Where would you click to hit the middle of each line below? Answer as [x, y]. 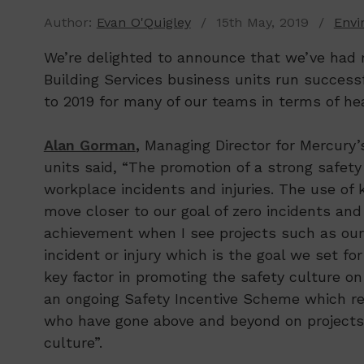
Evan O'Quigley [143, 23]
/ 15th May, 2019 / [262, 23]
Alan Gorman [89, 145]
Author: [70, 23]
